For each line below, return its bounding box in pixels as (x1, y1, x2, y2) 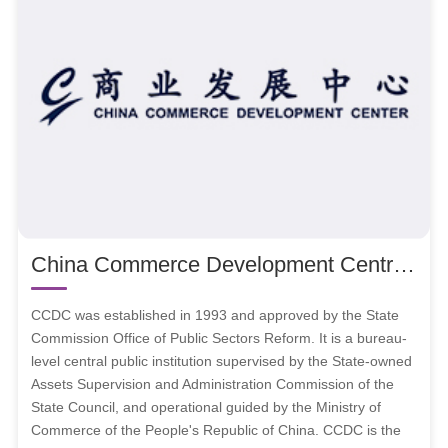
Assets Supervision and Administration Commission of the (31, 375, 395, 392)
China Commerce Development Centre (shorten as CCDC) (393, 251, 416, 277)
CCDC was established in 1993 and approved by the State (31, 306, 400, 323)
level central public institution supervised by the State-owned (31, 352, 413, 369)
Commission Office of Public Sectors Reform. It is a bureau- (31, 329, 408, 346)
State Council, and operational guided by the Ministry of (31, 398, 382, 415)
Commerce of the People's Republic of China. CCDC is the (31, 421, 402, 438)
